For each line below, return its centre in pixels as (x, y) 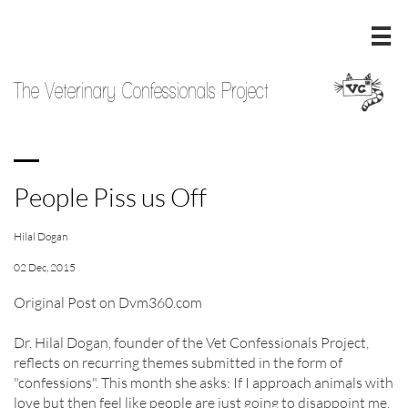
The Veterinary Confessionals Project (141, 90)
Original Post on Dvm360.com (108, 302)
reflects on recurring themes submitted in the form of (178, 362)
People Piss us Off (110, 197)
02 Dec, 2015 (45, 267)
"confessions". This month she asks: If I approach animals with (204, 382)
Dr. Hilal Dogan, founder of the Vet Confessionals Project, (191, 342)
